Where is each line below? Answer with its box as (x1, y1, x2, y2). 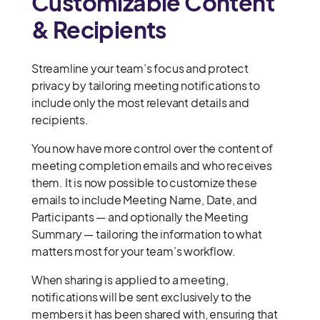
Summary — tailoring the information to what (31, 226, 262, 242)
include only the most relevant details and (31, 95, 249, 111)
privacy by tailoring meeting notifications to (31, 78, 260, 94)
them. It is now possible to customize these (31, 175, 257, 191)
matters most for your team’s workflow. (31, 244, 236, 259)
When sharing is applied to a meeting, (31, 272, 229, 288)
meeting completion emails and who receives (31, 158, 272, 174)
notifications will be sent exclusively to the (31, 289, 251, 305)
